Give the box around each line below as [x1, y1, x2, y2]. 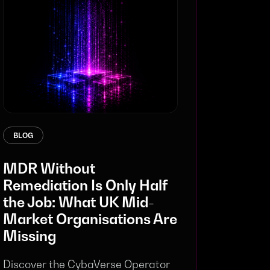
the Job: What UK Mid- [3, 193, 154, 211]
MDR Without [3, 160, 95, 177]
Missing [3, 227, 56, 245]
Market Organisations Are [3, 210, 177, 228]
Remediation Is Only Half [3, 177, 167, 194]
